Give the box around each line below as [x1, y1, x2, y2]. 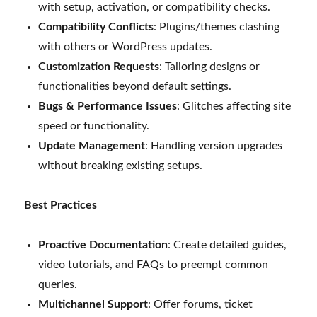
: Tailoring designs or [159, 60, 260, 72]
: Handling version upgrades [145, 139, 283, 151]
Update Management [38, 139, 146, 151]
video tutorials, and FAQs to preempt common [38, 258, 269, 270]
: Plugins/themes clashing [154, 21, 280, 33]
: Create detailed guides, [168, 238, 287, 250]
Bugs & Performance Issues [38, 100, 178, 112]
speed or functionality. [38, 120, 150, 132]
